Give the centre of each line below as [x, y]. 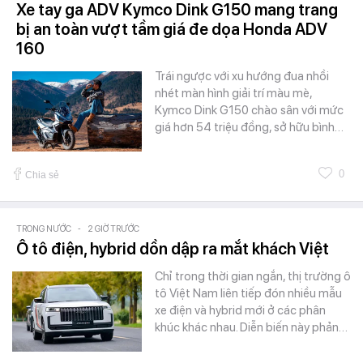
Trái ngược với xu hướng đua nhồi [242, 77]
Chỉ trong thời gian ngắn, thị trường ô [253, 277]
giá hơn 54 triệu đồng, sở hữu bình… [249, 128]
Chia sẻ [42, 175]
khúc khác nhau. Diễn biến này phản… [251, 328]
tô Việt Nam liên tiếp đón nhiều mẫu [248, 294]
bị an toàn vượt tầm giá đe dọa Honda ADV [172, 30]
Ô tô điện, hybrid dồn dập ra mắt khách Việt [173, 249]
